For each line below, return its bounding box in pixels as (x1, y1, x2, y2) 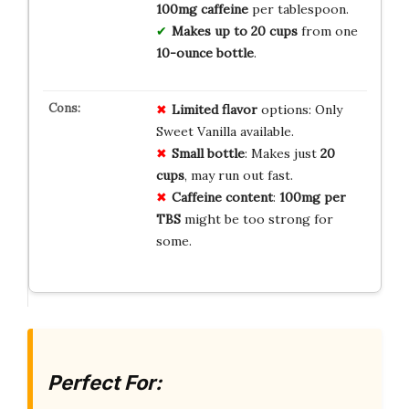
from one (297, 23, 358, 40)
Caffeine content (171, 189, 273, 206)
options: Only (257, 101, 342, 119)
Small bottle (171, 145, 245, 163)
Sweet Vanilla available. (155, 123, 294, 141)
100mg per (278, 189, 346, 206)
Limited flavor (171, 101, 257, 119)
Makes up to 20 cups (171, 23, 298, 40)
